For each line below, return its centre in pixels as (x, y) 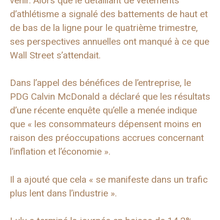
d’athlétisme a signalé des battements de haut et (109, 14)
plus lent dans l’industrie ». (63, 193)
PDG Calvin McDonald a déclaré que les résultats (110, 97)
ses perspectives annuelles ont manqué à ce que (110, 41)
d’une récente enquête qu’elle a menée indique (103, 110)
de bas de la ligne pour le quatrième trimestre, (104, 27)
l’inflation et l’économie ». (60, 152)
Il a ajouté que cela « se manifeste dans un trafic (109, 179)
